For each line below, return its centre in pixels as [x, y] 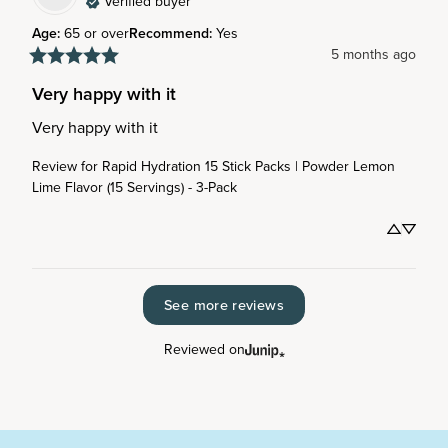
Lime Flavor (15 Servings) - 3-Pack [134, 187]
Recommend [169, 33]
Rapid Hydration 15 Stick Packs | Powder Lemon [248, 166]
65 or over [96, 33]
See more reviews [224, 305]
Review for [65, 166]
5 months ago [373, 54]
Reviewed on [204, 349]
